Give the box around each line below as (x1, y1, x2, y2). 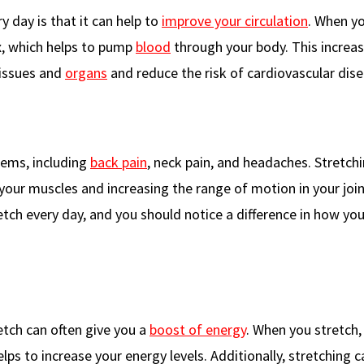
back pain (90, 152, 147, 171)
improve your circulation (162, 11, 308, 30)
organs (65, 63, 107, 82)
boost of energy (149, 319, 246, 339)
